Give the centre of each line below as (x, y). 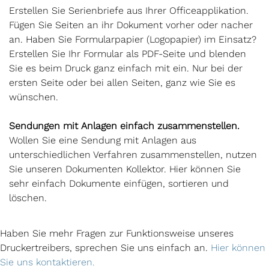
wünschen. (34, 97)
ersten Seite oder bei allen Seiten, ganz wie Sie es (122, 83)
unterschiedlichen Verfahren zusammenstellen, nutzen (133, 155)
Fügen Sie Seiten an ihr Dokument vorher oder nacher (131, 25)
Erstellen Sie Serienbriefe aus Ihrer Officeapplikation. (129, 11)
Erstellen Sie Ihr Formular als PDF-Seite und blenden (128, 54)
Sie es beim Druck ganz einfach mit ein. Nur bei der (126, 68)
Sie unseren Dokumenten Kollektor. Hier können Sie (125, 169)
